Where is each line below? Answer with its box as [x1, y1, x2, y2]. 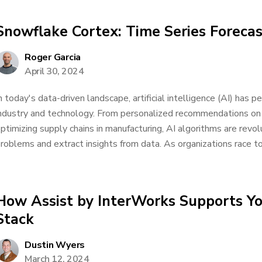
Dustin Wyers [25, 239, 85, 251]
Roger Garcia [25, 51, 81, 64]
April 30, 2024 [25, 65, 84, 78]
